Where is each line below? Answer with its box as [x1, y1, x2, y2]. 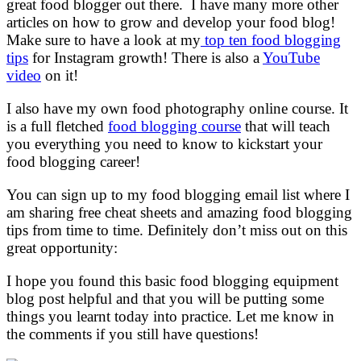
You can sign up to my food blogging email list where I [6, 185, 350, 203]
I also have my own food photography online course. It [6, 99, 348, 117]
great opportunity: [6, 239, 118, 256]
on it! [41, 66, 78, 84]
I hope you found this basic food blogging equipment [6, 272, 338, 289]
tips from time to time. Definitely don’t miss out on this [6, 221, 347, 239]
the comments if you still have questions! [6, 325, 263, 342]
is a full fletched [6, 117, 108, 135]
